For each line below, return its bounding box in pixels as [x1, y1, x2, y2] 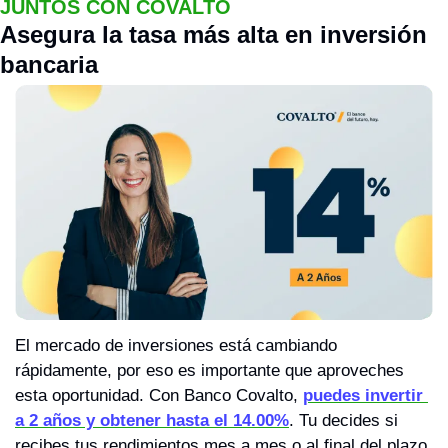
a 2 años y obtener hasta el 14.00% [15, 411, 289, 431]
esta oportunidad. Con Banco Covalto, [15, 386, 303, 406]
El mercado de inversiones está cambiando [15, 336, 337, 356]
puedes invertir [303, 386, 423, 406]
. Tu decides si [289, 411, 398, 431]
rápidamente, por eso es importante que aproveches [15, 361, 404, 381]
